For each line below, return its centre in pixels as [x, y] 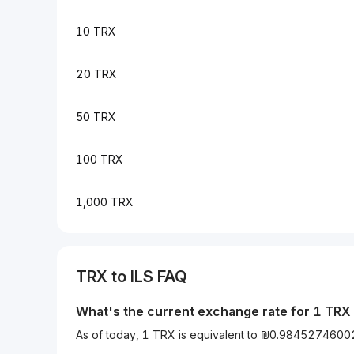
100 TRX [100, 159]
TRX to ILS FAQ [132, 277]
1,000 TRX [105, 202]
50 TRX [96, 117]
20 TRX [96, 74]
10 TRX [96, 31]
